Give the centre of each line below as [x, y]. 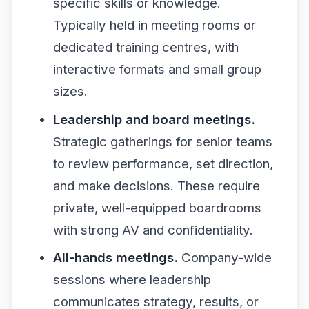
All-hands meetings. [115, 258]
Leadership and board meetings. [154, 119]
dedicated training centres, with [146, 47]
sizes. [70, 91]
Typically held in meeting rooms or [154, 25]
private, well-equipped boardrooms [157, 208]
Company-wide [225, 258]
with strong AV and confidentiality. [153, 230]
